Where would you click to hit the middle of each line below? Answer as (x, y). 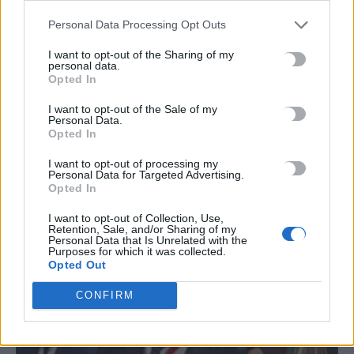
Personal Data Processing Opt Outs (137, 24)
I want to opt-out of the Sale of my (133, 109)
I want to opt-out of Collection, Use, (136, 218)
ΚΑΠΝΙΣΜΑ (65, 103)
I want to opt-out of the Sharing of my (141, 54)
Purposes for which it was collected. (137, 251)
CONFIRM (105, 295)
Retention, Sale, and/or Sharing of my (142, 229)
